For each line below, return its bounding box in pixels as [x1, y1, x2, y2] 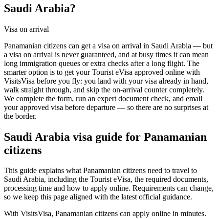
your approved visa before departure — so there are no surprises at [4, 103, 208, 111]
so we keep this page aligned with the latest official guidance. [4, 193, 192, 201]
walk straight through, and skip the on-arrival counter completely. [4, 85, 204, 94]
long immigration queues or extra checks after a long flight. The [4, 59, 199, 67]
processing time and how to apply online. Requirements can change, [4, 184, 214, 193]
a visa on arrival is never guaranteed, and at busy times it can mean [4, 50, 209, 59]
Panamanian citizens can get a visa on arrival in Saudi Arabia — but [4, 41, 213, 50]
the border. [4, 111, 37, 120]
